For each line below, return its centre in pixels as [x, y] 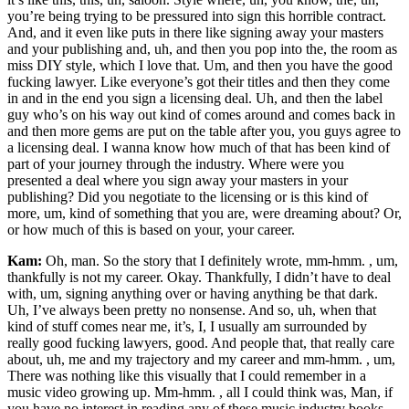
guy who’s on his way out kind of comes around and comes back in [201, 115]
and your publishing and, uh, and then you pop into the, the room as [202, 49]
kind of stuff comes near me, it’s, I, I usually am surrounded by [187, 327]
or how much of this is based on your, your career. [151, 230]
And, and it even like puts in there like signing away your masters [195, 33]
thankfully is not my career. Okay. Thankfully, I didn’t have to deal [199, 278]
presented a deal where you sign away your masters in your [178, 181]
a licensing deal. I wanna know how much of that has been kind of [199, 148]
